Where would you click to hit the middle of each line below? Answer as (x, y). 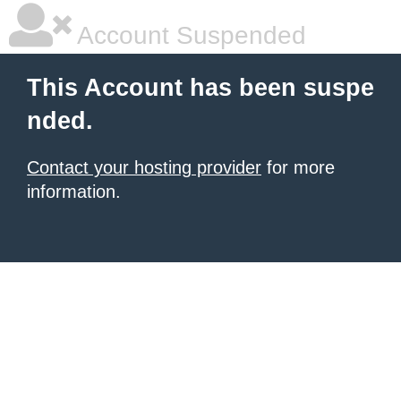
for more (298, 167)
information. (74, 192)
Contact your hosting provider (144, 167)
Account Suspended (189, 35)
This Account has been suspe (200, 88)
